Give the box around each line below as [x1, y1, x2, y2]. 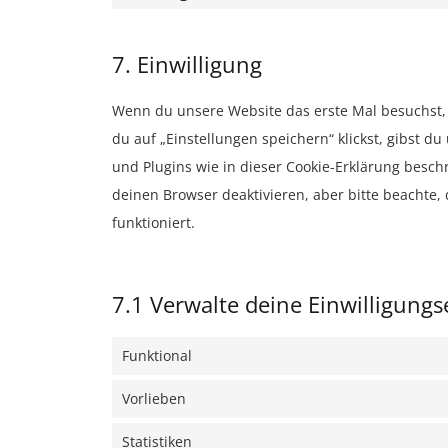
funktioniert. [112, 213, 195, 232]
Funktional [122, 346, 192, 365]
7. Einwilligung [112, 49, 262, 79]
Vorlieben [122, 389, 186, 408]
